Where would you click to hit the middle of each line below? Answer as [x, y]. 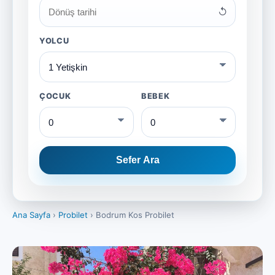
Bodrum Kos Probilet [135, 215]
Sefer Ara [137, 160]
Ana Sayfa [31, 215]
